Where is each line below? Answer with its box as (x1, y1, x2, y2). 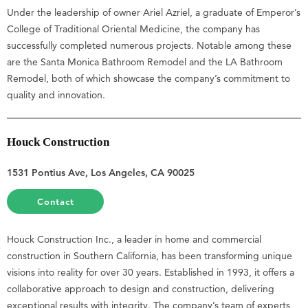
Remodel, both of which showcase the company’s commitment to (7, 72, 290, 85)
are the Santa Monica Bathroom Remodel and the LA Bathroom (7, 56, 283, 69)
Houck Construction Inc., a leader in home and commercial (7, 232, 261, 245)
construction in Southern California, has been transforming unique (7, 249, 292, 262)
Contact (36, 195, 74, 207)
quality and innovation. (7, 89, 105, 102)
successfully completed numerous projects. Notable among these (7, 39, 291, 52)
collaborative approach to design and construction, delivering (7, 282, 274, 295)
